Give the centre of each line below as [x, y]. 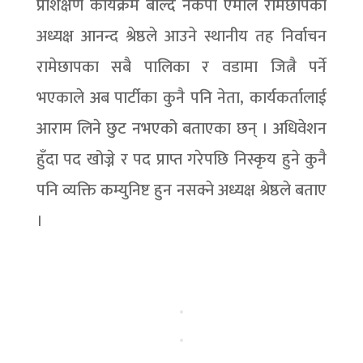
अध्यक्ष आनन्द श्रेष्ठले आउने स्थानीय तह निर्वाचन [181, 37]
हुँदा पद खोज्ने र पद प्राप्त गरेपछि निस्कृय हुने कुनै [181, 160]
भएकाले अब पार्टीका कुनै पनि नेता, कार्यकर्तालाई [181, 98]
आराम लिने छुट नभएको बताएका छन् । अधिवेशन [181, 129]
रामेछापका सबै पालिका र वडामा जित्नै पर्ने [181, 68]
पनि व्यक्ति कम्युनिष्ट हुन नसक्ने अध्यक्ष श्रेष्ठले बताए [181, 191]
